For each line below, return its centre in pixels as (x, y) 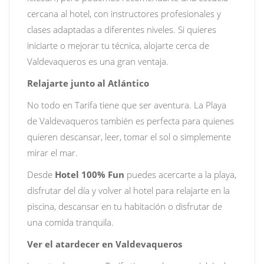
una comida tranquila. (70, 222)
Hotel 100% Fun (90, 174)
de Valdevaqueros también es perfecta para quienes (131, 121)
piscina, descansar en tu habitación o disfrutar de (125, 206)
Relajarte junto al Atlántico (88, 83)
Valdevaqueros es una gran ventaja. (98, 61)
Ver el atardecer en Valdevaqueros (105, 244)
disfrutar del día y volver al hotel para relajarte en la (128, 190)
